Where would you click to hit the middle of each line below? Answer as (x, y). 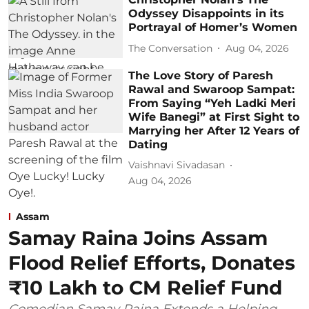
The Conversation (171, 48)
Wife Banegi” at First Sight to (214, 117)
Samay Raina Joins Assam (138, 238)
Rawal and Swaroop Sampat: (212, 89)
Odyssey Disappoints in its (207, 14)
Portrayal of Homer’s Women (213, 28)
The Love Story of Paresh (201, 75)
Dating (148, 144)
